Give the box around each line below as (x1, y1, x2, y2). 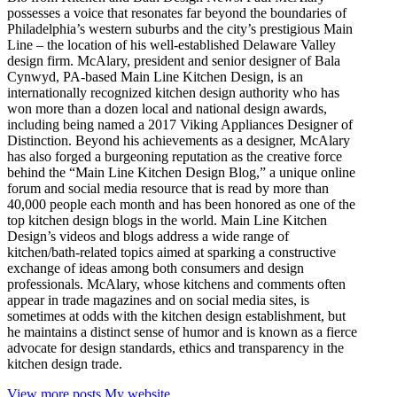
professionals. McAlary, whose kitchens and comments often (7, 276, 346, 292)
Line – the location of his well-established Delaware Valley (7, 37, 336, 53)
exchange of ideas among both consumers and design (7, 261, 304, 276)
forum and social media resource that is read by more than (7, 181, 329, 197)
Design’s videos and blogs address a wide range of (7, 229, 289, 245)
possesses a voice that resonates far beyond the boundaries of (7, 5, 346, 21)
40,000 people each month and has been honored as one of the (7, 197, 355, 213)
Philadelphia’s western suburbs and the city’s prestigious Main (7, 21, 353, 37)
